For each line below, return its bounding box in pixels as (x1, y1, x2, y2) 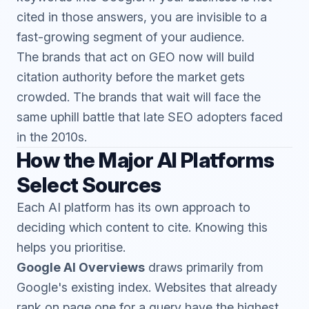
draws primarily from (145, 260, 263, 275)
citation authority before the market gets (17, 70, 245, 84)
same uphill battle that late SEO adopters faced (17, 110, 283, 124)
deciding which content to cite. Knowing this (17, 220, 268, 235)
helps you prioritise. (17, 240, 126, 255)
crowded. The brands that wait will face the (17, 90, 261, 104)
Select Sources (17, 172, 161, 197)
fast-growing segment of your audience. (17, 30, 244, 44)
